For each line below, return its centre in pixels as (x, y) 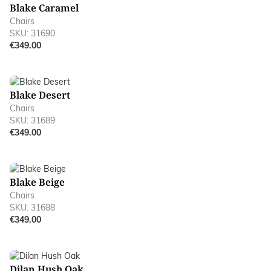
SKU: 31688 (32, 207)
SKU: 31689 (32, 120)
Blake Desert (40, 95)
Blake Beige (37, 182)
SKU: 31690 (32, 33)
